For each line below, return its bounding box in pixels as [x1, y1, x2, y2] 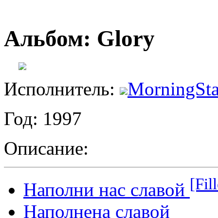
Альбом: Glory [4, 26, 155, 52]
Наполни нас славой [23, 179, 190, 200]
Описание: [4, 137, 89, 159]
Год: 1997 [4, 108, 82, 129]
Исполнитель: [4, 78, 120, 99]
